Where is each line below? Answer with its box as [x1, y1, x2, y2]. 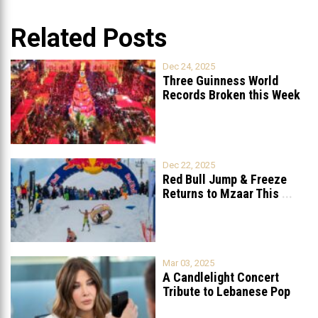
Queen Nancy [163, 298, 231, 314]
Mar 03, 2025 [163, 258, 214, 269]
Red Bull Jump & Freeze [163, 171, 287, 187]
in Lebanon [163, 102, 220, 117]
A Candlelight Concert [163, 270, 279, 285]
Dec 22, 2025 [163, 159, 215, 170]
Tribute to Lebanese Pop [163, 284, 290, 300]
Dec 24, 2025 [163, 61, 215, 72]
